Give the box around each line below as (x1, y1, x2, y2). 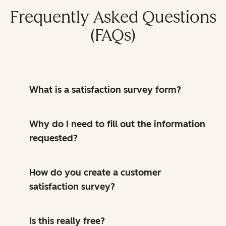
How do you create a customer (29, 166, 161, 178)
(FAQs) (90, 25, 136, 45)
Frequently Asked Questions (10, 7, 216, 27)
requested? (29, 132, 78, 144)
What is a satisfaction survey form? (29, 84, 181, 95)
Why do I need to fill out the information (29, 118, 205, 130)
